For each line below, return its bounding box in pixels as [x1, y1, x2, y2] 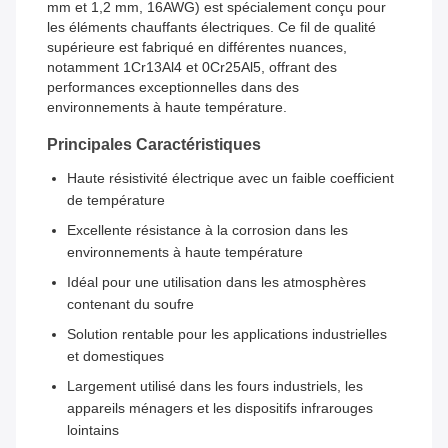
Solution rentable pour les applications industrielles [67, 326, 387, 343]
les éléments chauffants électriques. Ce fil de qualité [47, 19, 376, 36]
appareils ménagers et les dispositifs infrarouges [67, 400, 373, 417]
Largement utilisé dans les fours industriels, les [67, 378, 363, 395]
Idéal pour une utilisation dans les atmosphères [67, 274, 366, 291]
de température [67, 192, 165, 209]
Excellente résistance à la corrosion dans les [67, 222, 348, 239]
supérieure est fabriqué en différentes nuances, [47, 39, 347, 56]
